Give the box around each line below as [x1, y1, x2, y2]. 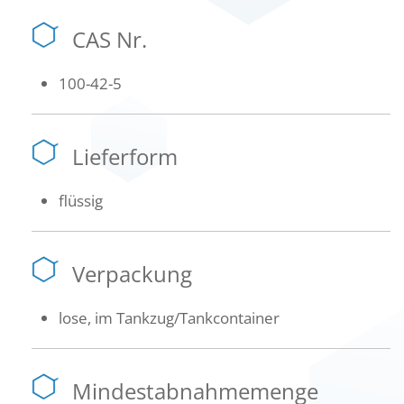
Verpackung [72, 259, 192, 289]
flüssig [59, 190, 103, 211]
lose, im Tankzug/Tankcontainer [59, 308, 280, 328]
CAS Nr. [72, 24, 147, 54]
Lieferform [72, 142, 178, 171]
